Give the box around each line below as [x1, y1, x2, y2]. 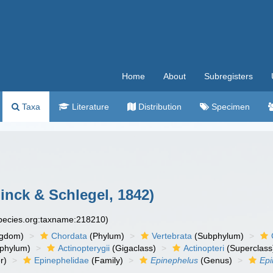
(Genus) [198, 255, 233, 265]
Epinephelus [151, 255, 199, 265]
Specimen [209, 102, 250, 112]
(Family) [89, 255, 124, 265]
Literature [69, 102, 109, 112]
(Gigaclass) [110, 243, 157, 253]
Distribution [136, 102, 182, 112]
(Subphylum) [192, 231, 244, 241]
